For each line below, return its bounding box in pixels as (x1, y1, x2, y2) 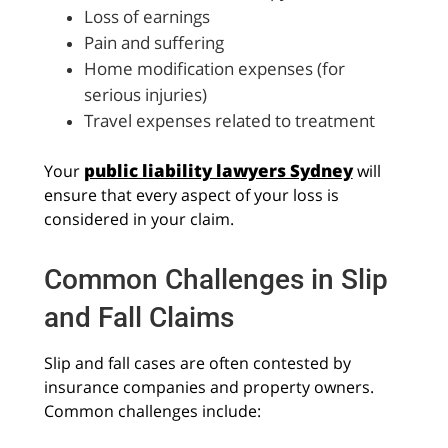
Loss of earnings (83, 4, 210, 28)
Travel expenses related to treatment (83, 108, 375, 132)
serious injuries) (83, 82, 207, 106)
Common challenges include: (43, 400, 261, 423)
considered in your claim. (43, 207, 234, 230)
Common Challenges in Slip (43, 263, 388, 297)
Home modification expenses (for (83, 56, 345, 80)
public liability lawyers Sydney (83, 158, 353, 182)
